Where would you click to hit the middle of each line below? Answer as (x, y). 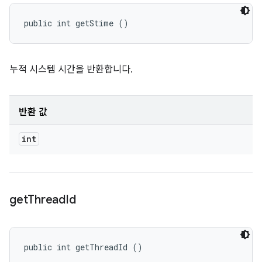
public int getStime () (76, 23)
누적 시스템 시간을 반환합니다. (71, 70)
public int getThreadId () (83, 247)
